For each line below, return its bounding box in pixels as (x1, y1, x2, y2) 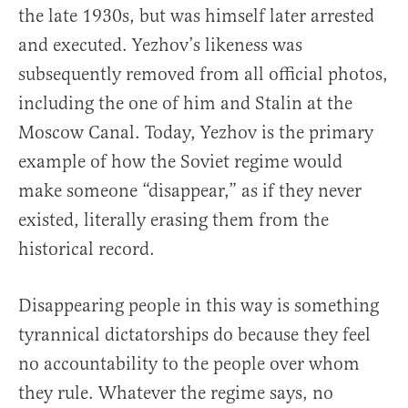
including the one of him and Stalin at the (18, 92, 352, 115)
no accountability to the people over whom (18, 352, 360, 375)
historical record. (18, 238, 155, 260)
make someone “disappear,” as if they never (18, 179, 362, 202)
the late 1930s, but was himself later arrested (18, 5, 374, 27)
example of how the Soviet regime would (18, 150, 342, 173)
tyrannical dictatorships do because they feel (18, 323, 371, 346)
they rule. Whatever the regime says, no (18, 382, 333, 404)
